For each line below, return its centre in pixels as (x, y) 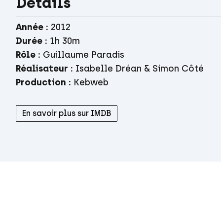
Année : (32, 27)
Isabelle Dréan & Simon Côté (140, 69)
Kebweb (91, 82)
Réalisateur (42, 69)
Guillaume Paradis (84, 55)
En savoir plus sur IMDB (67, 113)
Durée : (32, 41)
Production (41, 82)
